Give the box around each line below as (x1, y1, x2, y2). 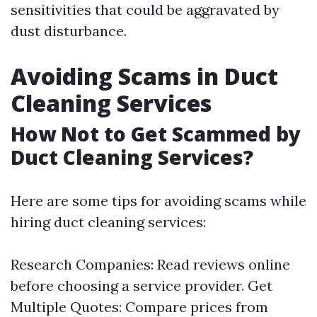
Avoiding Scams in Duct (11, 61, 278, 92)
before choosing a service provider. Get (11, 277, 272, 295)
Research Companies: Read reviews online (11, 255, 290, 274)
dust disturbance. (11, 22, 127, 40)
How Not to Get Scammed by (11, 120, 301, 148)
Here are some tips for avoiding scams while (11, 192, 306, 210)
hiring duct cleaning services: (11, 213, 206, 231)
